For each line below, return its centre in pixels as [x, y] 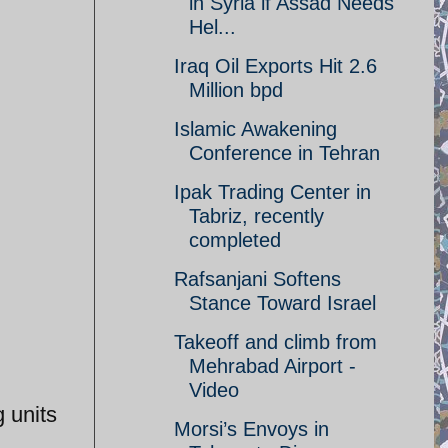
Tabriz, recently [256, 216]
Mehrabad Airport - [272, 366]
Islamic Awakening [255, 129]
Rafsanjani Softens [257, 279]
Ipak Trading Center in [272, 192]
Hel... [212, 27]
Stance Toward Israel [282, 303]
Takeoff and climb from [275, 342]
